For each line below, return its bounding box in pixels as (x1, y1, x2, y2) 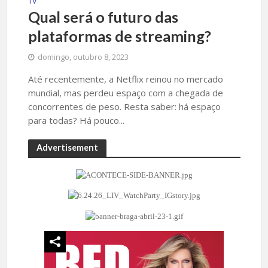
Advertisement (36, 142, 98, 153)
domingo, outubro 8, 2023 (37, 51, 129, 62)
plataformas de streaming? (28, 26, 211, 45)
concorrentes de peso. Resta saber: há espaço (28, 100, 221, 112)
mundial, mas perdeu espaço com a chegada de (28, 86, 223, 99)
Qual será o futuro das (28, 7, 178, 26)
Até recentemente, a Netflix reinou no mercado (28, 72, 223, 85)
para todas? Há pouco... (28, 114, 124, 126)
